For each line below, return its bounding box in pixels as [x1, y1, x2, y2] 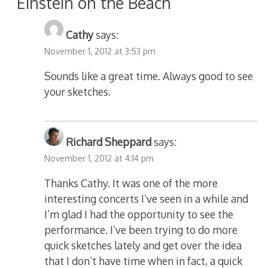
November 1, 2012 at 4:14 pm [44, 153, 154, 163]
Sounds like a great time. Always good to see [44, 69, 254, 83]
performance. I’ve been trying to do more [44, 223, 238, 237]
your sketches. [44, 85, 111, 99]
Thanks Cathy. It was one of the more [44, 176, 218, 190]
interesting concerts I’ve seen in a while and [44, 192, 249, 206]
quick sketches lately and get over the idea [44, 239, 242, 252]
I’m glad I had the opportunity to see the [44, 208, 234, 221]
